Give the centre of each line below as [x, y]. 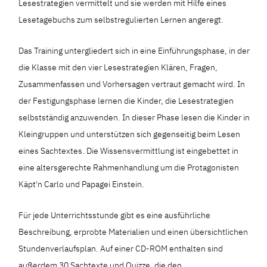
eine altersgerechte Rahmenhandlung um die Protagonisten [129, 167]
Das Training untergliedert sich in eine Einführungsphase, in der [134, 51]
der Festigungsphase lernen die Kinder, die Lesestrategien [126, 101]
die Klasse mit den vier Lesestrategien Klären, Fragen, [118, 67]
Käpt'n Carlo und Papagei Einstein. [82, 184]
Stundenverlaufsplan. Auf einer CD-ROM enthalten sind [121, 249]
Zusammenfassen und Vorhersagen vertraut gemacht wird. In [132, 84]
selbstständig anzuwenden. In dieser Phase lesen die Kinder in [134, 117]
